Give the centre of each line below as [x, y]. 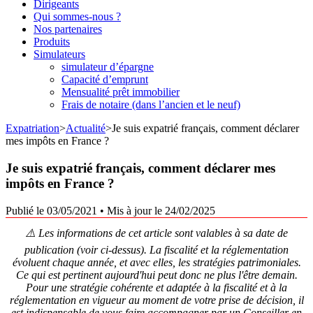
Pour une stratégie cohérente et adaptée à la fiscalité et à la [156, 287]
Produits [52, 42]
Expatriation [32, 129]
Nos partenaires [68, 29]
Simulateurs [59, 54]
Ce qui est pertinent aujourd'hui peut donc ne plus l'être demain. [156, 275]
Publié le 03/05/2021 [51, 210]
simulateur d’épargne [108, 67]
